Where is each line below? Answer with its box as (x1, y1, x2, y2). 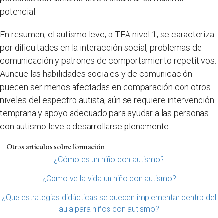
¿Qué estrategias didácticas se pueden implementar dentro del (2, 193, 216, 202)
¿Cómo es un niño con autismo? (54, 155, 164, 164)
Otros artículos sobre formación (6, 142, 105, 152)
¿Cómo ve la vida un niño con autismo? (42, 174, 176, 183)
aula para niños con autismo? (59, 204, 159, 214)
